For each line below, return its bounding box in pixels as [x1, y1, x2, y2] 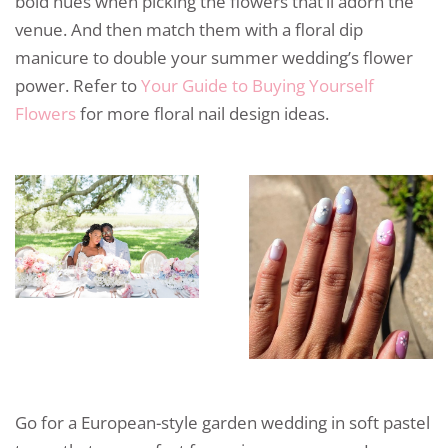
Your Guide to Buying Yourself [141, 73, 374, 97]
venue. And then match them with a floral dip [15, 17, 363, 41]
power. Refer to [15, 73, 141, 97]
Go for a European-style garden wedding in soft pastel [15, 410, 430, 434]
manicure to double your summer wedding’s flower [15, 45, 413, 69]
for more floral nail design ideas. [76, 101, 329, 125]
